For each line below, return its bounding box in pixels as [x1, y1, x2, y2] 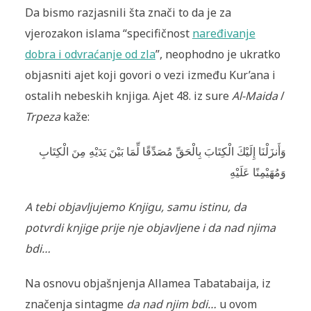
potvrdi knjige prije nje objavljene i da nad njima [24, 220, 276, 236]
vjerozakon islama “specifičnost [24, 26, 192, 42]
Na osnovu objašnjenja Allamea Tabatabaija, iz [24, 276, 271, 292]
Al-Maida [231, 88, 278, 104]
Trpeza [24, 109, 60, 125]
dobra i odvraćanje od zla [24, 47, 155, 62]
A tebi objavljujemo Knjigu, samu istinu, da [24, 199, 246, 215]
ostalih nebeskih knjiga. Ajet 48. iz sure [24, 88, 232, 104]
